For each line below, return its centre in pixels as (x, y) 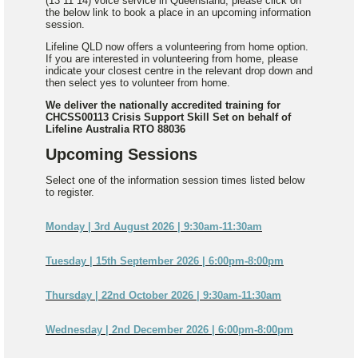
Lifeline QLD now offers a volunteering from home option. (179, 47)
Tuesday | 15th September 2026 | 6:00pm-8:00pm (165, 261)
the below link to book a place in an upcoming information (178, 12)
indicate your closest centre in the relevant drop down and (179, 71)
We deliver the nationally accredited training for (163, 105)
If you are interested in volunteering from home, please (172, 59)
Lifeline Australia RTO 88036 (115, 129)
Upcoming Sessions (121, 154)
